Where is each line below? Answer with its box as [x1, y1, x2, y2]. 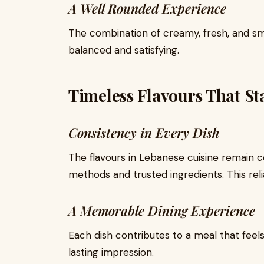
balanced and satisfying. [68, 44, 179, 57]
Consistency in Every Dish [68, 124, 219, 142]
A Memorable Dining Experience [68, 202, 255, 220]
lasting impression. [68, 246, 154, 259]
